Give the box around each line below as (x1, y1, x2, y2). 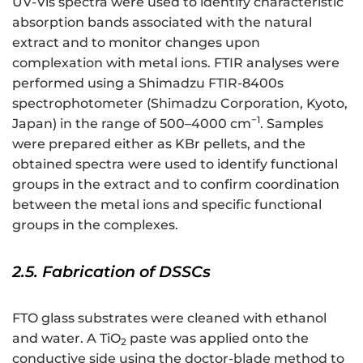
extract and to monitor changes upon (12, 34, 260, 50)
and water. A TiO (12, 330, 121, 346)
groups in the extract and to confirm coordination (12, 176, 340, 192)
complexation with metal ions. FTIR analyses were (12, 54, 340, 70)
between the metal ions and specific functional (12, 196, 322, 212)
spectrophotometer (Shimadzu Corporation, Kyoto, (12, 95, 348, 111)
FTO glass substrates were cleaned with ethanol (12, 310, 327, 326)
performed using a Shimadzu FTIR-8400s (12, 75, 284, 91)
